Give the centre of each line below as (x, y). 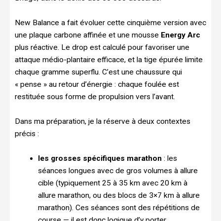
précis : (27, 133)
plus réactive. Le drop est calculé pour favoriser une (102, 47)
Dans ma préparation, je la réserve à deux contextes (103, 121)
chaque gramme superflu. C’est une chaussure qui (98, 72)
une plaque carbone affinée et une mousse (88, 35)
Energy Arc (181, 35)
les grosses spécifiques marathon (100, 158)
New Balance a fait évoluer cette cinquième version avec (110, 22)
